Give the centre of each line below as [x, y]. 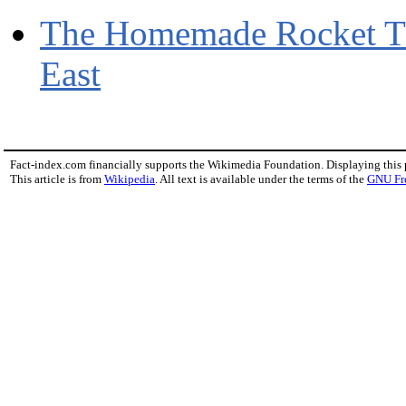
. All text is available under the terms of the [261, 179]
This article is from [57, 179]
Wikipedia [130, 179]
